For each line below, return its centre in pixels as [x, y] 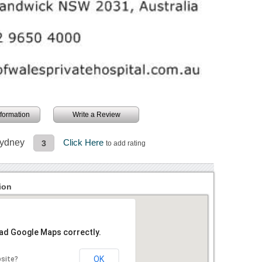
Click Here [85, 143]
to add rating [126, 144]
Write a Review [96, 115]
